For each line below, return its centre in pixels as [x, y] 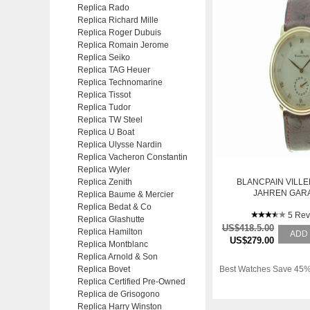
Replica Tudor [104, 107]
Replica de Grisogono [119, 294]
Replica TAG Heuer [114, 70]
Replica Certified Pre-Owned [131, 282]
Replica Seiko [104, 57]
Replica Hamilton [110, 232]
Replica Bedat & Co [115, 207]
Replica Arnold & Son [118, 257]
